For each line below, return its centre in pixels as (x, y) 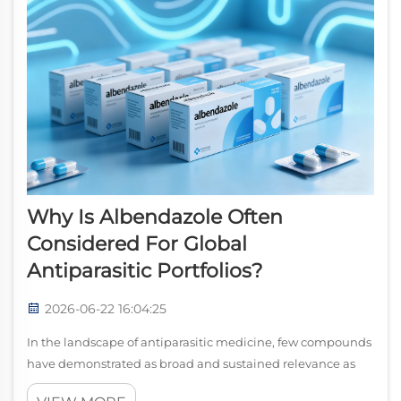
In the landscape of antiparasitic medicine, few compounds (199, 342)
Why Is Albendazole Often (155, 218)
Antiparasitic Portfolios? (145, 271)
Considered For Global (137, 244)
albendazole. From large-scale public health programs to (193, 385)
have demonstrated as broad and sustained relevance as (191, 364)
